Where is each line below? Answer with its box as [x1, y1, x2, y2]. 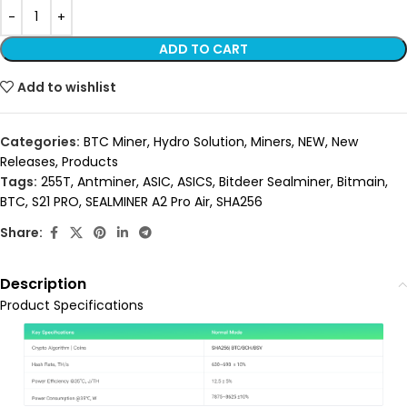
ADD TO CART [159, 39, 248, 58]
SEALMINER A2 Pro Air [85, 192, 210, 211]
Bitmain [337, 172, 385, 191]
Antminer [77, 172, 136, 191]
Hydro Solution [154, 132, 244, 151]
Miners [251, 132, 292, 151]
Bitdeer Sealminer [219, 172, 331, 191]
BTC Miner [84, 132, 147, 151]
